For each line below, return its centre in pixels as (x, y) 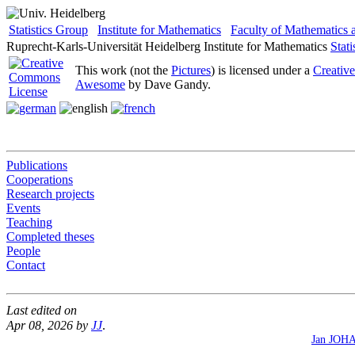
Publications (37, 165)
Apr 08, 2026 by (49, 325)
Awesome (100, 84)
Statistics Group (48, 30)
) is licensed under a (262, 70)
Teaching (29, 222)
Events (23, 208)
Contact (26, 265)
